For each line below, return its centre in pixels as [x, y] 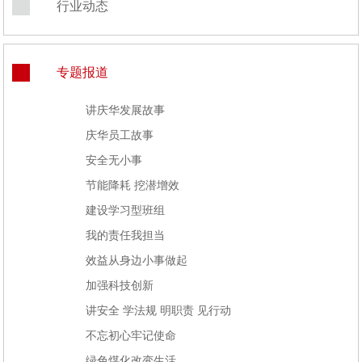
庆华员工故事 [120, 135]
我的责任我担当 [126, 235]
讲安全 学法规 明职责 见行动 [159, 310]
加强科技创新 [120, 285]
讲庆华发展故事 [126, 110]
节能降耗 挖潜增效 [133, 185]
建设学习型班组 [126, 210]
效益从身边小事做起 [137, 260]
